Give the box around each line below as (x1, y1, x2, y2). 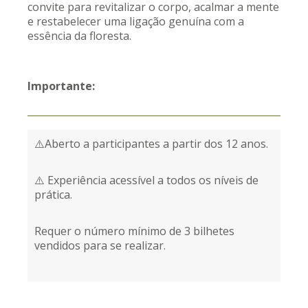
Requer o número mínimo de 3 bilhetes (34, 223, 234, 239)
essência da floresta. (27, 28, 131, 43)
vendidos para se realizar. (34, 238, 168, 253)
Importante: (27, 78, 98, 93)
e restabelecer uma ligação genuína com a (27, 14, 244, 29)
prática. (34, 187, 72, 202)
